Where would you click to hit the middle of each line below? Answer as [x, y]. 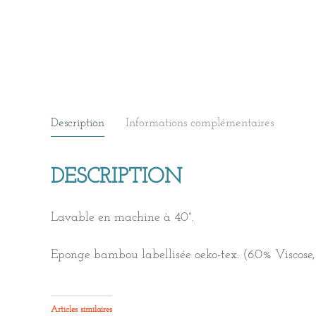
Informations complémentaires [200, 123]
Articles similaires [81, 310]
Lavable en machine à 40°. [122, 218]
